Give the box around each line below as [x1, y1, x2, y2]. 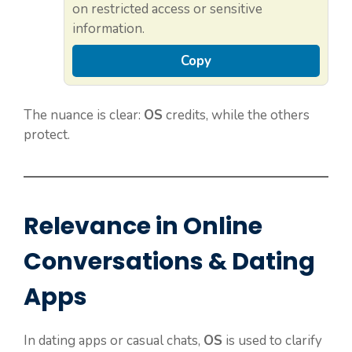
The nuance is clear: [24, 106, 144, 125]
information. [72, 19, 145, 38]
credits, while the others [163, 106, 310, 125]
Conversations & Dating [24, 245, 315, 279]
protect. [24, 126, 70, 145]
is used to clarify [222, 332, 322, 350]
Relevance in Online [24, 210, 262, 244]
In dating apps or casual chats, [24, 332, 203, 350]
